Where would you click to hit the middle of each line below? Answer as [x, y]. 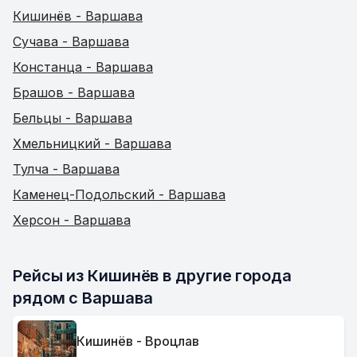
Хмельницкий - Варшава [92, 143]
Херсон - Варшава [72, 220]
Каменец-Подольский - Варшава [119, 194]
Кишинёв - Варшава [78, 16]
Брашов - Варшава [74, 92]
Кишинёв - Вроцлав [138, 341]
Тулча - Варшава [66, 169]
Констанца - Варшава [83, 67]
